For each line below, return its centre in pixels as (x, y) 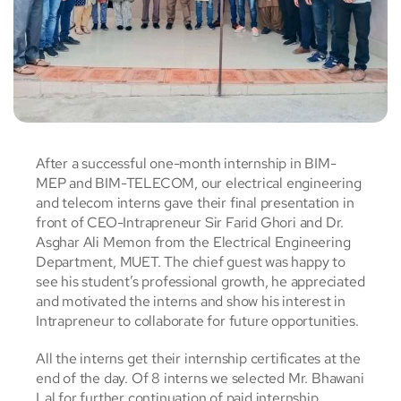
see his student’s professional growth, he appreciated (200, 282)
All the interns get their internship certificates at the (198, 359)
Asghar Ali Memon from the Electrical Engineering (193, 243)
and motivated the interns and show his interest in (191, 302)
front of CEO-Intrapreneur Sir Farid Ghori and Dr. (190, 223)
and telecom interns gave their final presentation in (195, 203)
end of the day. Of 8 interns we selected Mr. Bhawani (200, 379)
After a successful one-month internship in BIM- (186, 164)
